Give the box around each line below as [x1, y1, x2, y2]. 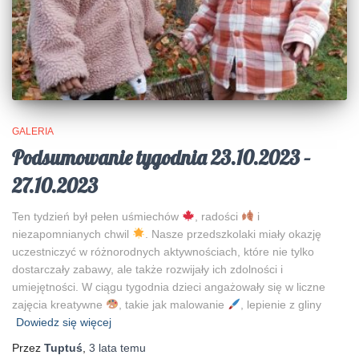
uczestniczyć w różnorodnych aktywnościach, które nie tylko [12, 244, 314, 258]
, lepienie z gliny [240, 297, 321, 311]
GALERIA [12, 125, 54, 137]
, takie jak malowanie [118, 297, 228, 311]
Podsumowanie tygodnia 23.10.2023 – [12, 144, 311, 170]
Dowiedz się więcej [16, 315, 111, 329]
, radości [194, 209, 241, 223]
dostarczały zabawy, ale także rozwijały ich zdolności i [12, 262, 283, 276]
